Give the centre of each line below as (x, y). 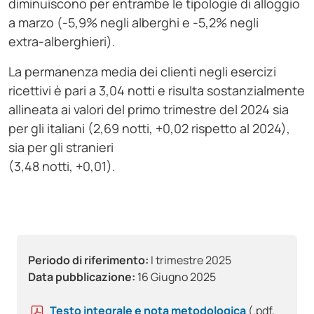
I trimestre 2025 (190, 260)
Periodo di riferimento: (88, 260)
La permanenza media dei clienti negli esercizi (142, 72)
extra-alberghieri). (62, 42)
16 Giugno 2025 (176, 277)
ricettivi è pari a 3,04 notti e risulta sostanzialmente (157, 91)
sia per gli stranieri (61, 148)
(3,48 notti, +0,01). (62, 166)
